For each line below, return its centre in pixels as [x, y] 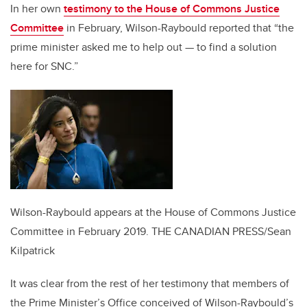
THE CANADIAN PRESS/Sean [221, 232]
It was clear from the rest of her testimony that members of [150, 284]
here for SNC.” [44, 66]
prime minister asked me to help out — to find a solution [144, 47]
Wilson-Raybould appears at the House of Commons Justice [153, 212]
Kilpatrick [33, 251]
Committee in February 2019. [79, 232]
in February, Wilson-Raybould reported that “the [179, 28]
